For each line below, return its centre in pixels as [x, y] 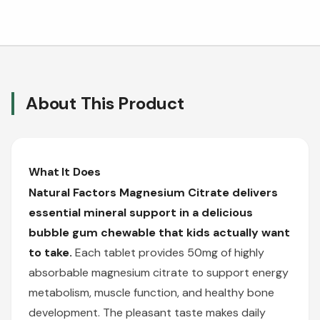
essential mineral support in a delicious [141, 212]
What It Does [65, 171]
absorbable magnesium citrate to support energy [159, 272]
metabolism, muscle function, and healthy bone [151, 292]
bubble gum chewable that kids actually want [159, 232]
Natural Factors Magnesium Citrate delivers [153, 192]
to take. [50, 252]
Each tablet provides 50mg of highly [168, 252]
